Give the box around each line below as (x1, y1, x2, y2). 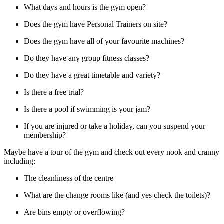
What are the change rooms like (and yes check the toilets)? (24, 190, 210, 199)
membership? (24, 130, 66, 139)
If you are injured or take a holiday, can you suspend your (24, 121, 205, 130)
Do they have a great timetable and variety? (24, 70, 160, 79)
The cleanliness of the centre (24, 173, 113, 182)
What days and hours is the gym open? (24, 2, 146, 11)
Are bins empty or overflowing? (24, 207, 125, 216)
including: (4, 156, 35, 165)
